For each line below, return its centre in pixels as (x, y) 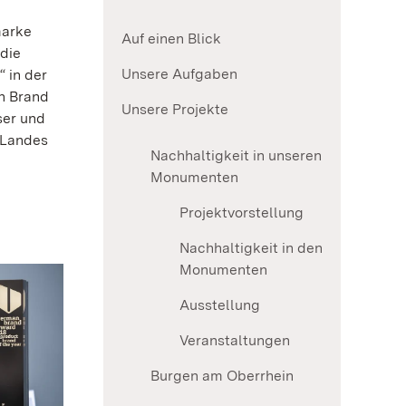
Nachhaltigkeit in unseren (236, 156)
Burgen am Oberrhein (222, 376)
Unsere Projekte (175, 110)
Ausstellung (220, 305)
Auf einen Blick (171, 39)
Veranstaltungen (235, 341)
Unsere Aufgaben (179, 74)
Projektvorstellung (242, 213)
